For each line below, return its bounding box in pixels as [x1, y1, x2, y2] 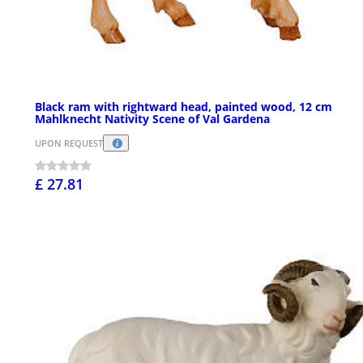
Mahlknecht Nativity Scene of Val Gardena [35, 110, 270, 126]
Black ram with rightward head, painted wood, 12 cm [35, 98, 332, 114]
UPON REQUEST [35, 137, 103, 150]
